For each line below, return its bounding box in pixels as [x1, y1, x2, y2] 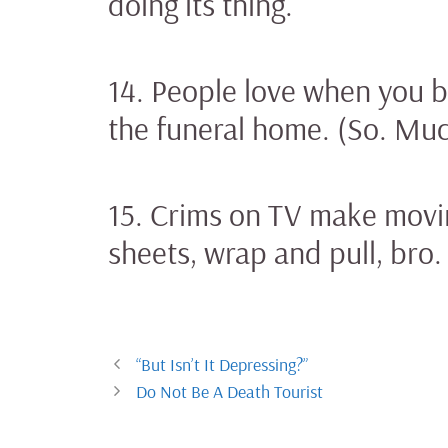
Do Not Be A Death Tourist [136, 379, 324, 403]
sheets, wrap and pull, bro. [107, 231, 442, 272]
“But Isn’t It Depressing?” [136, 352, 309, 376]
